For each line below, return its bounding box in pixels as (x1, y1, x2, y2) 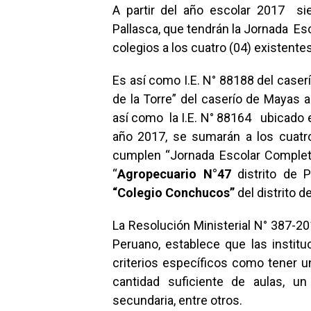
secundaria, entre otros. (112, 293, 242, 308)
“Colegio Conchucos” (112, 185, 235, 200)
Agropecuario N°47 (117, 167, 231, 181)
